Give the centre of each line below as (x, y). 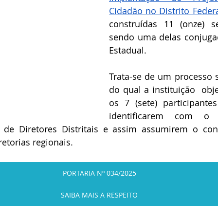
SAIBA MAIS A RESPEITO (99, 195)
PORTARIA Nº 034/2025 (99, 173)
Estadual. (128, 50)
